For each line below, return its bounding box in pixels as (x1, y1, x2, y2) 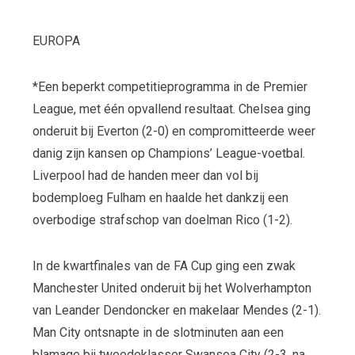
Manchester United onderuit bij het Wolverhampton (32, 280, 311, 296)
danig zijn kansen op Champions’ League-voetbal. (32, 146, 305, 162)
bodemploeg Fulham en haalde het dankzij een (32, 190, 288, 206)
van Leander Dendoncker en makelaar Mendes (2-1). (32, 302, 321, 318)
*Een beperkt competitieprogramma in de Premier (32, 79, 307, 95)
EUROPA (32, 33, 80, 49)
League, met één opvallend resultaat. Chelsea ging (32, 101, 311, 117)
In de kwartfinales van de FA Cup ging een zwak (32, 258, 296, 273)
